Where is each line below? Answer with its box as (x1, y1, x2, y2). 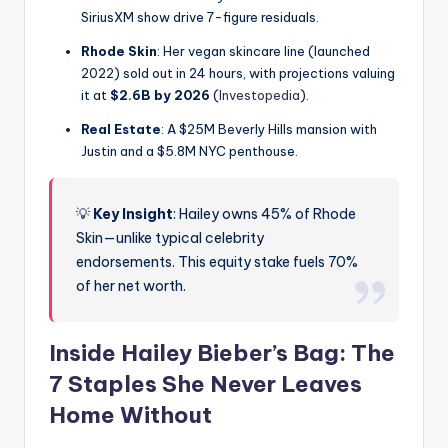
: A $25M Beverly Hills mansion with (161, 121, 377, 138)
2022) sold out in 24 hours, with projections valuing (81, 65, 395, 82)
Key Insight (93, 205, 174, 224)
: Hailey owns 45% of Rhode (173, 205, 357, 224)
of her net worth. (76, 277, 187, 296)
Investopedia (219, 87, 300, 104)
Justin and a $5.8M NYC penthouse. (81, 143, 298, 160)
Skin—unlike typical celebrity (76, 229, 265, 248)
